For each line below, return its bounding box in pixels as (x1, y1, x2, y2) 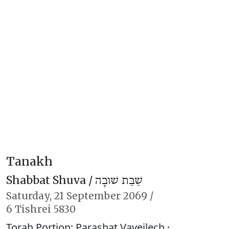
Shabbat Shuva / (6, 173, 95, 187)
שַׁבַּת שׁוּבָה (95, 174, 143, 188)
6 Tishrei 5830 (6, 203, 76, 215)
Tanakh (6, 154, 53, 169)
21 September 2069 (54, 190, 147, 202)
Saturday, (6, 190, 54, 202)
